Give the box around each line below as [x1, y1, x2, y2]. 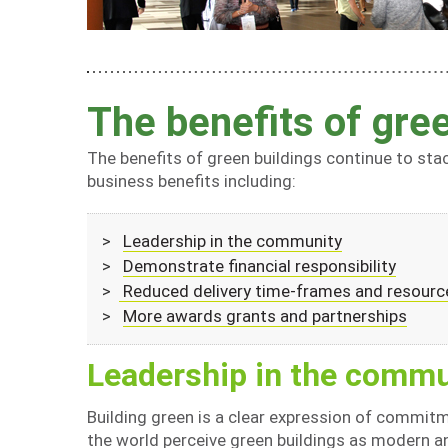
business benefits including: [87, 171, 296, 191]
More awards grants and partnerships [123, 306, 407, 326]
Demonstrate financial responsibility [123, 256, 396, 276]
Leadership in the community [123, 231, 342, 251]
